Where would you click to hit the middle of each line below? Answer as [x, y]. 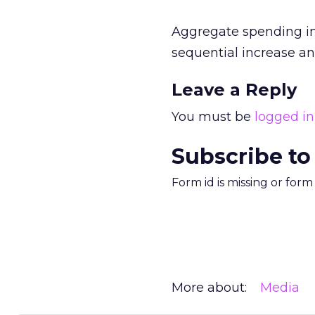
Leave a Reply [234, 90]
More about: [209, 288]
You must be [213, 117]
